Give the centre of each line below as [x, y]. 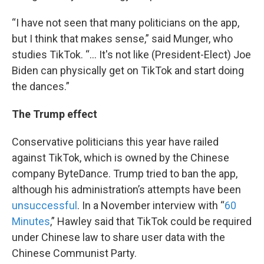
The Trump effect [55, 114]
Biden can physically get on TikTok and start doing [128, 70]
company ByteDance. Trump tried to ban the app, [125, 173]
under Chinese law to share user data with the [118, 237]
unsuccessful [44, 205]
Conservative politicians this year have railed [115, 141]
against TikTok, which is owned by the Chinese [121, 157]
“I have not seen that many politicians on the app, [126, 22]
